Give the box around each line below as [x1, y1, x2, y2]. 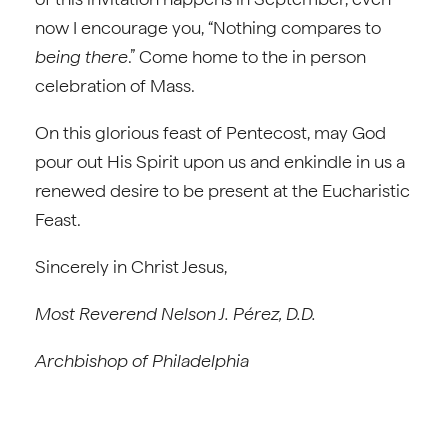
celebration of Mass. [35, 75, 195, 96]
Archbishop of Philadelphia [35, 350, 249, 371]
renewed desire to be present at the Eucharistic [35, 180, 410, 201]
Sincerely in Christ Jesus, [35, 256, 227, 277]
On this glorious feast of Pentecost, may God [35, 122, 386, 143]
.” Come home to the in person [128, 46, 366, 67]
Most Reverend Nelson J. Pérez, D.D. [35, 303, 316, 324]
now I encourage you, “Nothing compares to [35, 17, 381, 38]
